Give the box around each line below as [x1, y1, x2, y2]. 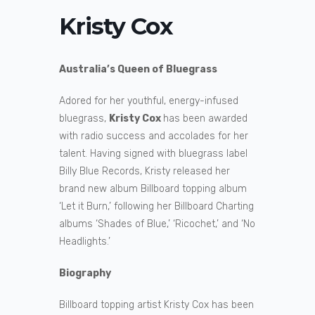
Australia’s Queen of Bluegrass [59, 63, 217, 76]
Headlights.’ [59, 236, 110, 248]
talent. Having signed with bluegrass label [59, 148, 247, 160]
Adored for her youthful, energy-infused [59, 95, 238, 108]
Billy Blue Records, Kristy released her [59, 165, 230, 178]
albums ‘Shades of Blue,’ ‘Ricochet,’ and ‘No [59, 218, 255, 231]
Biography [59, 267, 111, 280]
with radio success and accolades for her [59, 130, 248, 143]
